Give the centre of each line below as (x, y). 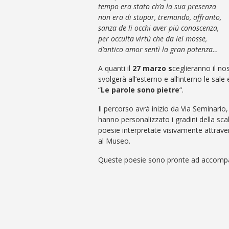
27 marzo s (152, 68)
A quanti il (115, 68)
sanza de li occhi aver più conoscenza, (158, 28)
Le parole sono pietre (140, 90)
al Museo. (114, 141)
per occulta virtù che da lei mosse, (153, 39)
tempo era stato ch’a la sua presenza (157, 6)
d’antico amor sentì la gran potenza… (158, 49)
